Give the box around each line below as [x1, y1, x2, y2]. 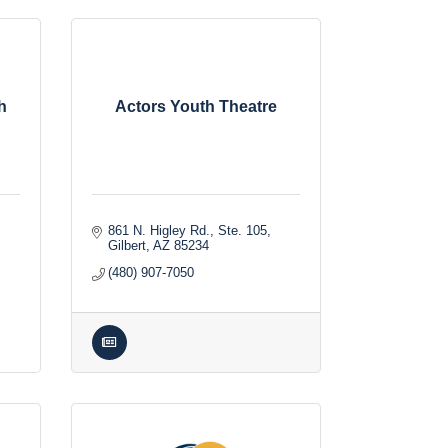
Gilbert [108, 238, 147, 253]
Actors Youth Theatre [115, 98, 277, 115]
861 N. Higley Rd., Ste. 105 [108, 223, 268, 238]
